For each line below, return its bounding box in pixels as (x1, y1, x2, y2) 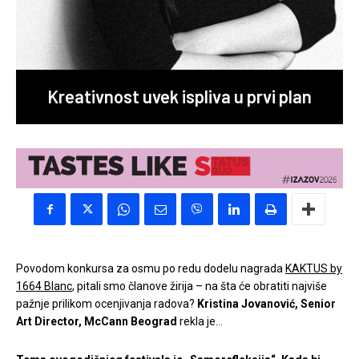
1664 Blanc (16, 280, 72, 293)
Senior (301, 297, 336, 311)
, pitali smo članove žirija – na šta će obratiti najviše (72, 280, 327, 293)
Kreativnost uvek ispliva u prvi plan (47, 86, 312, 107)
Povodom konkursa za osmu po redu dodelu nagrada (16, 262, 285, 276)
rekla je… (177, 315, 223, 329)
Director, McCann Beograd (32, 315, 177, 329)
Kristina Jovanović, (197, 297, 301, 311)
